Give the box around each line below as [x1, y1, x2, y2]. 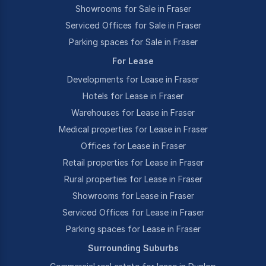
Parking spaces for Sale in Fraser [68, 37, 198, 47]
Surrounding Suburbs [87, 243, 179, 253]
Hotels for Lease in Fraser [83, 91, 183, 101]
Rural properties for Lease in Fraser [64, 174, 202, 184]
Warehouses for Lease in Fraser [71, 107, 195, 118]
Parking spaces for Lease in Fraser [65, 224, 201, 234]
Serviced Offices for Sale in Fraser [65, 20, 201, 30]
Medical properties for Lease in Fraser [58, 124, 208, 134]
